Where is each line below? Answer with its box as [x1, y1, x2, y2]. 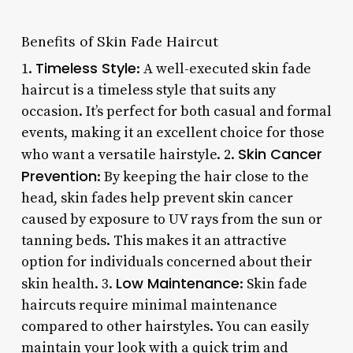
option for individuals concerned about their [20, 252, 312, 271]
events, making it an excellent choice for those [20, 123, 325, 142]
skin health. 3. [20, 274, 116, 293]
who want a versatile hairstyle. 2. [20, 145, 238, 164]
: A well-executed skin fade [136, 59, 311, 78]
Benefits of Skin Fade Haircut [20, 32, 218, 50]
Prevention [20, 165, 97, 186]
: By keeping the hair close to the [96, 167, 309, 186]
